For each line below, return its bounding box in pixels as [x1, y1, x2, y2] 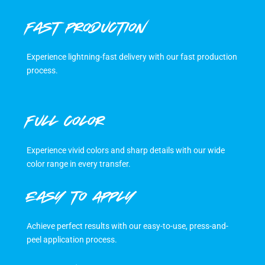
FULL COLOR [26, 115, 105, 135]
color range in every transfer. [26, 159, 131, 169]
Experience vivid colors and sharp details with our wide [26, 146, 225, 155]
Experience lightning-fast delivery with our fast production [26, 52, 237, 62]
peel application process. [26, 235, 117, 244]
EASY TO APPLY [26, 191, 135, 211]
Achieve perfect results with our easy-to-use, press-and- [26, 221, 228, 231]
